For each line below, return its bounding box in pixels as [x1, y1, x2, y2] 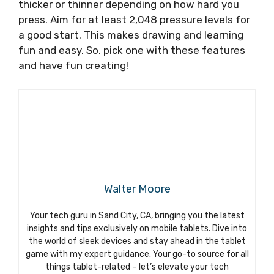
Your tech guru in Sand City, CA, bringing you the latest [29, 210, 245, 221]
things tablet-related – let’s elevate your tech [45, 261, 229, 272]
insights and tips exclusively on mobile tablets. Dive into [27, 223, 247, 234]
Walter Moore [103, 182, 171, 196]
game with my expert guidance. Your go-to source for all [25, 248, 249, 259]
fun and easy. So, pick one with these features [18, 44, 245, 57]
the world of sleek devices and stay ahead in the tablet [28, 235, 246, 246]
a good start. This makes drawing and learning [18, 29, 243, 42]
